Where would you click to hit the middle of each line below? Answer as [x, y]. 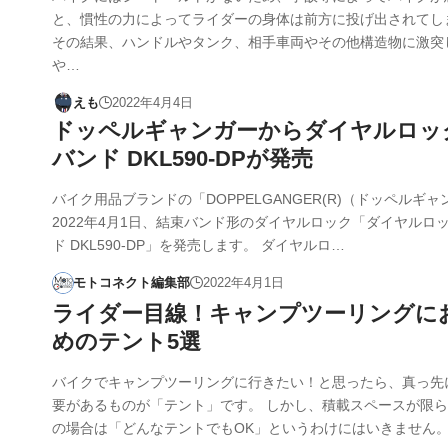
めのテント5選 [126, 341]
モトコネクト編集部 [131, 282]
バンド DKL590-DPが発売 [182, 158]
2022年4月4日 [152, 102]
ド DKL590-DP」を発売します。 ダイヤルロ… [198, 244]
